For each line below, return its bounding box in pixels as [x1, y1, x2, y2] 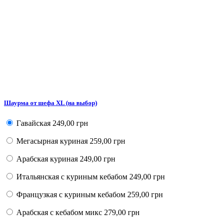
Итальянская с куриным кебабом [16, 172, 127, 181]
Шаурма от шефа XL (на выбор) [4, 99, 97, 107]
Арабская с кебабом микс [16, 208, 102, 217]
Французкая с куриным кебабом [16, 190, 125, 199]
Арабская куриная [16, 155, 78, 164]
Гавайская [16, 119, 51, 128]
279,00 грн [102, 208, 140, 217]
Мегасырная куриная [16, 137, 88, 146]
